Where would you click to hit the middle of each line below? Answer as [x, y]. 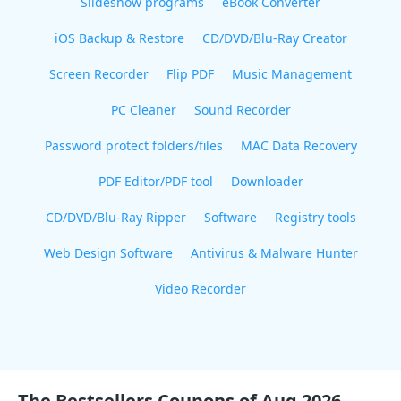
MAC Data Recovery [299, 145]
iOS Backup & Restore [119, 38]
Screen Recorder [99, 74]
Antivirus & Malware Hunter [274, 253]
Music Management [292, 74]
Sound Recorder [242, 110]
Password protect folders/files [133, 145]
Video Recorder [200, 289]
